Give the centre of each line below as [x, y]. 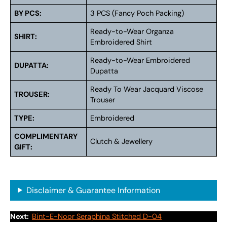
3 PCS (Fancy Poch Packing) [137, 14]
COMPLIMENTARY [46, 137]
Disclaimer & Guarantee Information [93, 190]
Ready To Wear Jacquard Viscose [147, 90]
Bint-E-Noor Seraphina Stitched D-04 [97, 217]
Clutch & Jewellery [122, 142]
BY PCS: [28, 14]
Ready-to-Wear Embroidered [141, 61]
